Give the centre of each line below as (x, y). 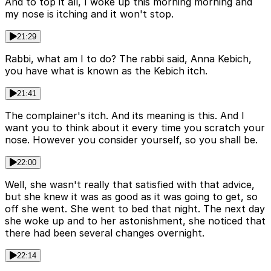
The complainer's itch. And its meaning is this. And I (125, 116)
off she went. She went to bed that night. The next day (135, 209)
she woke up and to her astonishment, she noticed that (135, 221)
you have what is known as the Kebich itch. (106, 71)
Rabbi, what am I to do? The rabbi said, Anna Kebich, (128, 59)
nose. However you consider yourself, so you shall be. (131, 140)
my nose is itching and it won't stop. (89, 14)
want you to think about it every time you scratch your (135, 128)
